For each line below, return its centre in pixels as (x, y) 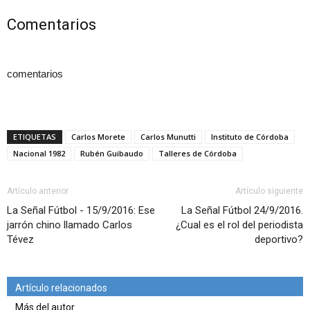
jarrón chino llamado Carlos (70, 225)
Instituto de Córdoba (250, 137)
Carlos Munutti (168, 137)
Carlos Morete (98, 137)
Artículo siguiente (269, 191)
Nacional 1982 (39, 153)
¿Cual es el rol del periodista (239, 225)
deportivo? (279, 239)
